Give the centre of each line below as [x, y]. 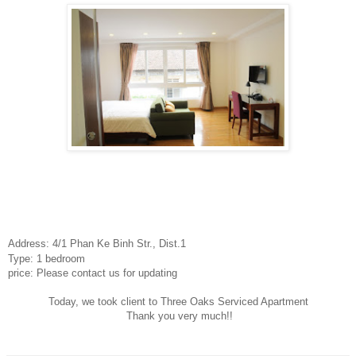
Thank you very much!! [178, 316]
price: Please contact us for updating [93, 273]
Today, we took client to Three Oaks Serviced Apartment [178, 302]
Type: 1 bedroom [46, 259]
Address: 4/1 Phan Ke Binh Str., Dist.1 [99, 244]
